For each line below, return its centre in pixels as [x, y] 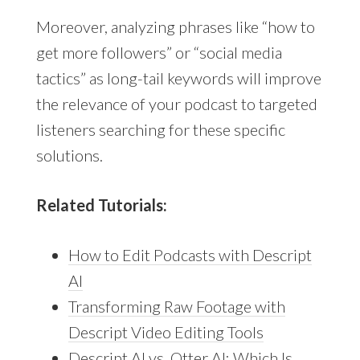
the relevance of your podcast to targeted [176, 103]
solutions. [69, 155]
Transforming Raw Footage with [176, 306]
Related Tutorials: [101, 205]
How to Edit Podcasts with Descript [190, 254]
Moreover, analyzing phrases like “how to [175, 26]
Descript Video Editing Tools [166, 331]
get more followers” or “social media [159, 52]
